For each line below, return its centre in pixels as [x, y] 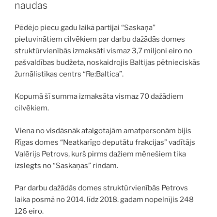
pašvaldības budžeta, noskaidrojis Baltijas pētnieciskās [107, 62]
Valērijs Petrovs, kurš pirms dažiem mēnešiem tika [100, 154]
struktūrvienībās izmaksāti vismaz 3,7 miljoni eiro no [103, 51]
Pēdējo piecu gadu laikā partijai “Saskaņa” [85, 27]
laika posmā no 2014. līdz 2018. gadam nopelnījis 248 [104, 200]
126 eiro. [29, 211]
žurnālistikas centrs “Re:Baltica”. [69, 74]
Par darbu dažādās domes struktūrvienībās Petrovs [101, 188]
